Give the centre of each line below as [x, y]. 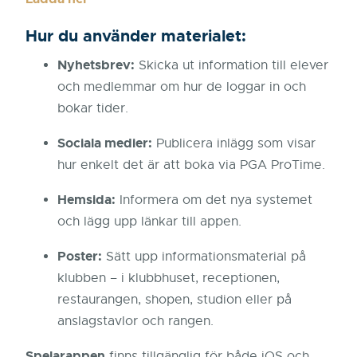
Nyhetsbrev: [96, 65]
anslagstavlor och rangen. [135, 322]
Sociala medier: [105, 143]
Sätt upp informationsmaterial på [204, 257]
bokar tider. [93, 109]
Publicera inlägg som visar [234, 144]
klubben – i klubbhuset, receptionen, [169, 279]
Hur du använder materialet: [136, 36]
